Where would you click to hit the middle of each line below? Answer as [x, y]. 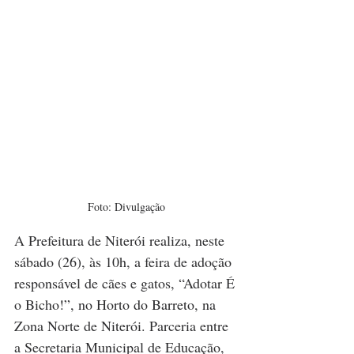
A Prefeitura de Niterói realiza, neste [121, 241]
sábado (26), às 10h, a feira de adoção [125, 262]
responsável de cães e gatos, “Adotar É [126, 283]
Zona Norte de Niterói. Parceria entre [123, 326]
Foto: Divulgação [126, 207]
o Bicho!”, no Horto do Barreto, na [117, 305]
